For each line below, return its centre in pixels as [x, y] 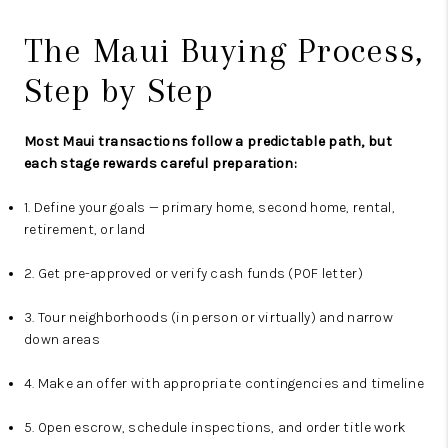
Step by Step [119, 91]
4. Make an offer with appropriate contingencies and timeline [224, 384]
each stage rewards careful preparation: [160, 164]
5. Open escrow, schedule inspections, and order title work [215, 428]
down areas [62, 340]
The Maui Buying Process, [224, 51]
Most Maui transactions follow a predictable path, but [208, 142]
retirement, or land [85, 230]
